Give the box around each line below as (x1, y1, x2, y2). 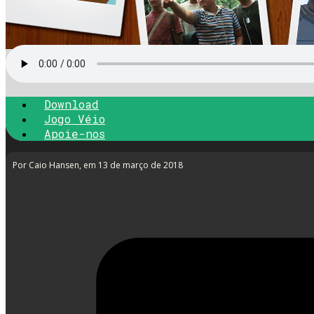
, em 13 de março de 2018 (79, 158, 183, 171)
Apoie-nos (44, 125, 105, 141)
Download (44, 96, 99, 111)
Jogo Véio (44, 111, 105, 126)
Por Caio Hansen (13, 158, 79, 171)
